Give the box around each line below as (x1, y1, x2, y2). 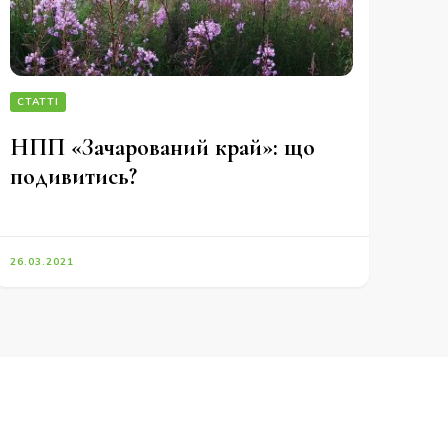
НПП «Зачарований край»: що (9, 133, 315, 163)
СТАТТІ (16, 95, 59, 110)
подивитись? (9, 162, 137, 192)
